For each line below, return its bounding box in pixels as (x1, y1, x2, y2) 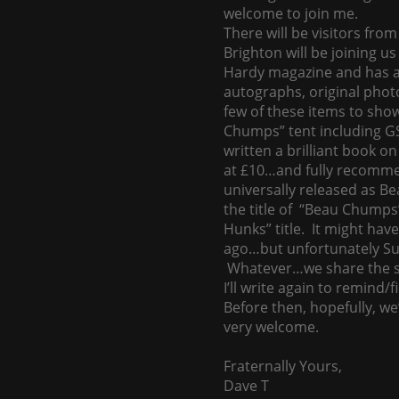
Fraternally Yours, (224, 356, 342, 376)
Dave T (224, 376, 269, 395)
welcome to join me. (224, 4, 358, 23)
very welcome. (224, 317, 319, 337)
